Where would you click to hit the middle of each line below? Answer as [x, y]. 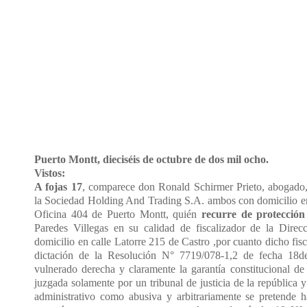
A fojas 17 [58, 186]
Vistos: [50, 173]
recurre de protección [254, 214]
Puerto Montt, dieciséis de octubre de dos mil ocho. [151, 159]
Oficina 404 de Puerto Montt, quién [118, 214]
